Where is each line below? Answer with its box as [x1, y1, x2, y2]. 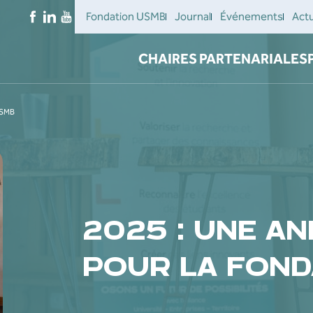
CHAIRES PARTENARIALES [138, 50, 307, 67]
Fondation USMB [86, 10, 166, 23]
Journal [175, 10, 211, 23]
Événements [220, 10, 283, 23]
